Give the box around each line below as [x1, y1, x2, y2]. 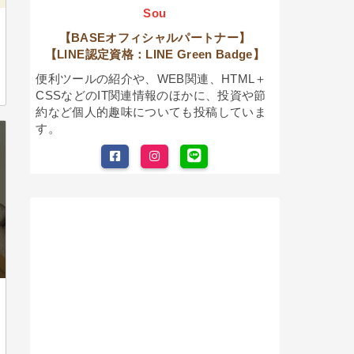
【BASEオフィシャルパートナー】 [58, 30, 251, 44]
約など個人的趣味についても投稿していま [36, 104, 266, 119]
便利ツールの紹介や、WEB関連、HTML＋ [36, 71, 267, 85]
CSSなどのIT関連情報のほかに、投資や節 [36, 88, 266, 102]
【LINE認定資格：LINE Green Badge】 [44, 47, 265, 61]
